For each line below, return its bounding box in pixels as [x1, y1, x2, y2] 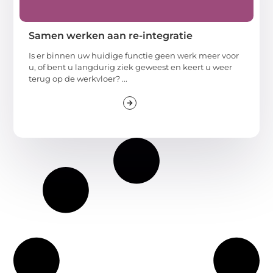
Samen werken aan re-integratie [29, 29, 193, 41]
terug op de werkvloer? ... [29, 73, 128, 83]
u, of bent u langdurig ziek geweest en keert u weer [29, 62, 233, 72]
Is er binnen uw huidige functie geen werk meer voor [29, 50, 239, 60]
